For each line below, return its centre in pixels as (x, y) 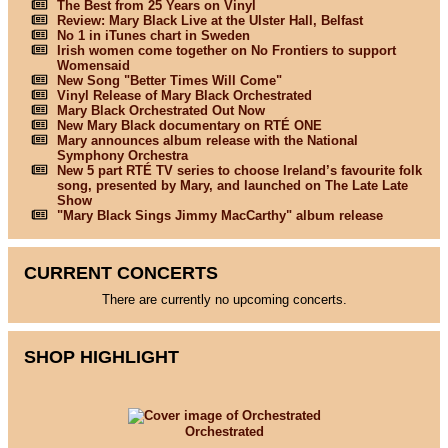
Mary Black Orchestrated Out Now (160, 110)
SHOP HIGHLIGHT (102, 357)
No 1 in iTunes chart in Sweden (153, 35)
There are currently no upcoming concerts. (224, 300)
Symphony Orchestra (122, 155)
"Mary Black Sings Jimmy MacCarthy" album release (219, 215)
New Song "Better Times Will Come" (169, 80)
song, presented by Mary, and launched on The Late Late (232, 185)
